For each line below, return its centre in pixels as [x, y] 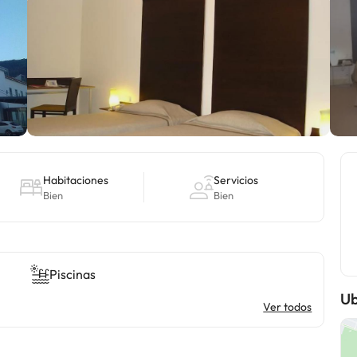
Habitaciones [76, 180]
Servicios [236, 180]
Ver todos [288, 307]
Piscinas [73, 274]
